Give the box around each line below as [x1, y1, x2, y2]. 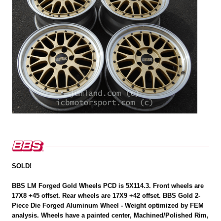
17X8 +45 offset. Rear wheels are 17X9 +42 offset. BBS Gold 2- [12, 192, 201, 200]
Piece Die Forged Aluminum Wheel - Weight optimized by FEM [12, 202, 204, 210]
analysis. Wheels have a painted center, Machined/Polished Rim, [12, 212, 209, 220]
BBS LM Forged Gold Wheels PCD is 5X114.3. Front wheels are [12, 182, 204, 190]
